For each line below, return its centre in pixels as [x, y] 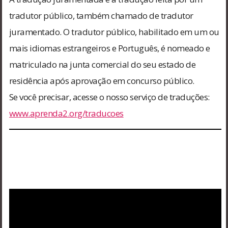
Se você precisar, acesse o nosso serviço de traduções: [109, 97]
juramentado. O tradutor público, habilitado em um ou [114, 32]
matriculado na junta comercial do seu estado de [102, 64]
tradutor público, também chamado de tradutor [101, 15]
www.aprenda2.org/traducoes [66, 113]
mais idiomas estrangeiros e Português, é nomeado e [109, 48]
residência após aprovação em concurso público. [102, 80]
